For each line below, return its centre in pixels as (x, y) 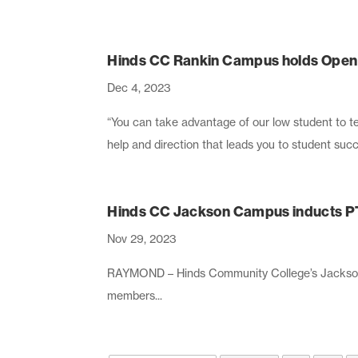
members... (135, 295)
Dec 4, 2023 (139, 87)
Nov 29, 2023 (142, 238)
